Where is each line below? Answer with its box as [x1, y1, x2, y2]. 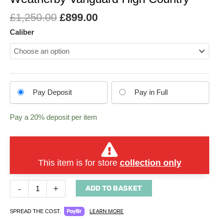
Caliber [10, 28, 34, 37]
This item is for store [38, 157, 120, 168]
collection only [119, 157, 181, 168]
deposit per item [44, 113, 97, 122]
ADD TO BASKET [85, 184, 142, 193]
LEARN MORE [89, 208, 124, 215]
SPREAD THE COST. [10, 208, 61, 215]
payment [9, 106, 37, 114]
